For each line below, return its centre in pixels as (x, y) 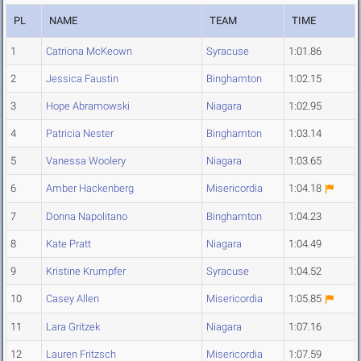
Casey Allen (73, 299)
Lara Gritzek (73, 327)
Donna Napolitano (87, 217)
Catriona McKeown (89, 52)
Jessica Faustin (82, 79)
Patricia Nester (80, 134)
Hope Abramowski (88, 106)
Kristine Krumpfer (86, 272)
